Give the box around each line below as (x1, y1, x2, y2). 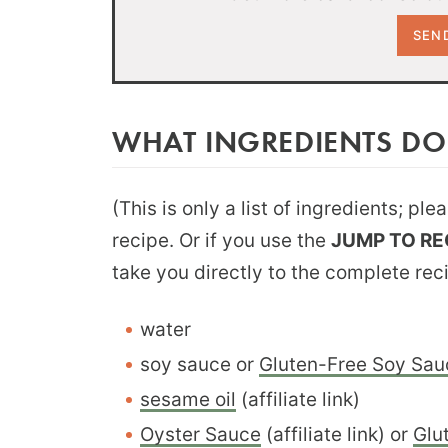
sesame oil (140, 387, 236, 411)
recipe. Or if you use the (112, 228, 331, 252)
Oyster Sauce (140, 422, 261, 446)
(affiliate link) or (261, 422, 413, 446)
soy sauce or (140, 352, 259, 376)
